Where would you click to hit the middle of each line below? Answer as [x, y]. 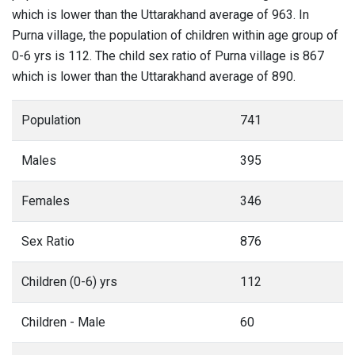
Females [46, 201]
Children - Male [63, 322]
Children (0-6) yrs [69, 282]
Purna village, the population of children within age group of [175, 35]
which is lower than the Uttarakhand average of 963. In [160, 15]
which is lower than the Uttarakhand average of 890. [154, 76]
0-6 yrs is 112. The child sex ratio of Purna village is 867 [168, 56]
